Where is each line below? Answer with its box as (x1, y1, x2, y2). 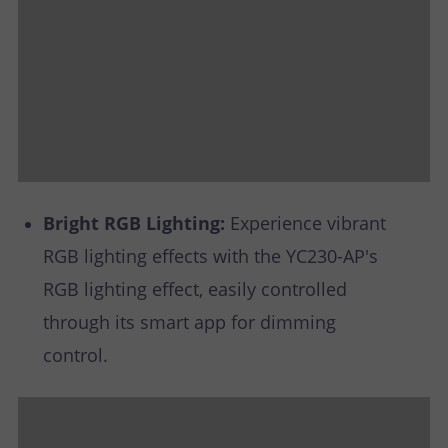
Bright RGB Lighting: (43, 210, 230, 235)
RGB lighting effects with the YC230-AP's (43, 243, 378, 268)
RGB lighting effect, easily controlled (43, 276, 347, 301)
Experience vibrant (230, 210, 386, 235)
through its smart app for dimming (43, 309, 336, 334)
